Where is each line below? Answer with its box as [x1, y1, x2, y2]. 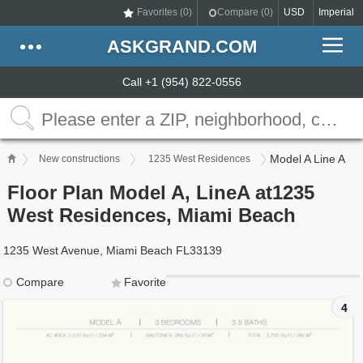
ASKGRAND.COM [106, 36, 257, 57]
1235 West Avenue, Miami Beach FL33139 [3, 244, 223, 257]
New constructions [39, 153, 121, 164]
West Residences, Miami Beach [7, 204, 297, 226]
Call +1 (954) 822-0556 [122, 75, 241, 88]
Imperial [318, 6, 354, 18]
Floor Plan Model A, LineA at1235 [7, 181, 315, 203]
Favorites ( [137, 6, 183, 18]
